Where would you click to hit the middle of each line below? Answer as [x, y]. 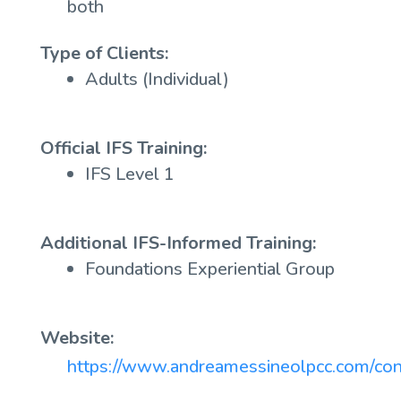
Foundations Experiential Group [209, 269]
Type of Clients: [104, 53]
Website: [77, 338]
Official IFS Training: [123, 148]
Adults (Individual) [157, 79]
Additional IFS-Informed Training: [178, 243]
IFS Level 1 [129, 174]
